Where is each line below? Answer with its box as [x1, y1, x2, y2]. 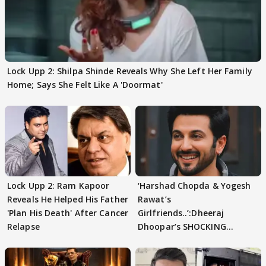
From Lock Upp [138, 248, 200, 259]
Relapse [7, 220, 40, 232]
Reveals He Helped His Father [7, 193, 128, 205]
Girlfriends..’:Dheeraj [138, 207, 224, 218]
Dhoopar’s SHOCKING [138, 220, 226, 232]
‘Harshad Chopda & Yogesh [138, 179, 251, 191]
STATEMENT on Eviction [138, 234, 239, 246]
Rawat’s [138, 193, 171, 205]
